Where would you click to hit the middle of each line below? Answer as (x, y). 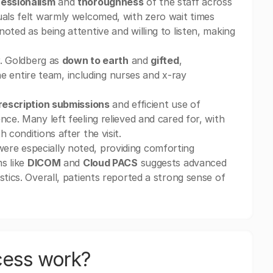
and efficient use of (155, 104)
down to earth (95, 60)
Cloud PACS (110, 163)
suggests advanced (182, 163)
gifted (165, 60)
